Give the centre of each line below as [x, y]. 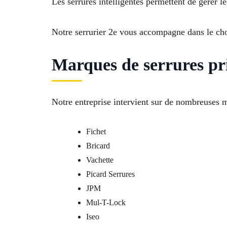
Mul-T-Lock [106, 202]
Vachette [100, 160]
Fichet [96, 131]
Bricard [98, 146]
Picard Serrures [110, 174]
